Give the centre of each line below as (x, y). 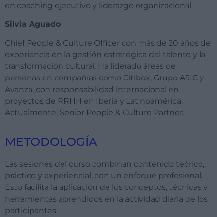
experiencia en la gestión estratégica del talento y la (105, 54)
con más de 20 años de (165, 43)
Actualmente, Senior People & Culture (79, 112)
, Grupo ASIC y (177, 77)
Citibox (137, 77)
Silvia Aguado (33, 24)
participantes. (31, 211)
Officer (107, 43)
